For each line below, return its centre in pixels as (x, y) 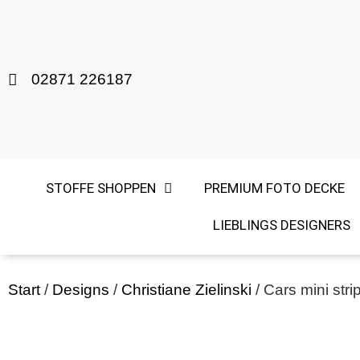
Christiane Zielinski (186, 289)
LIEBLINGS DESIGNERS (282, 225)
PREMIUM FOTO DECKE (274, 188)
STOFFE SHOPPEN (100, 188)
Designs (81, 289)
